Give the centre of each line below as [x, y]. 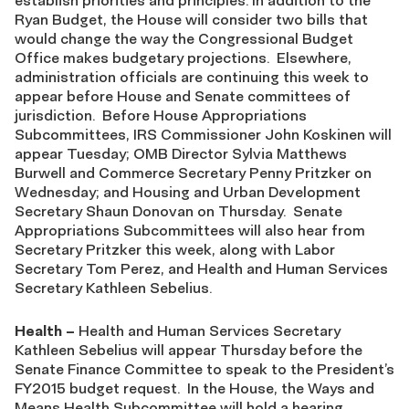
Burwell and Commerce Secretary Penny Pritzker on [193, 173]
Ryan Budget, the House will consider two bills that [191, 19]
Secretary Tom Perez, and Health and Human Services [201, 268]
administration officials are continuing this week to [192, 77]
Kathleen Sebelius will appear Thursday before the [189, 350]
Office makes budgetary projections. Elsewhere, [183, 58]
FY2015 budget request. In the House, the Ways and [194, 388]
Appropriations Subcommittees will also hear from [190, 230]
